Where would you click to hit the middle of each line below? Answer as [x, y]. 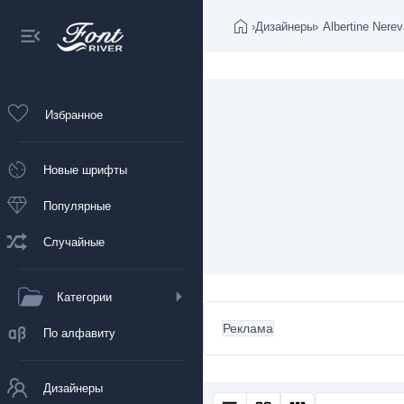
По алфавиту [79, 333]
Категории [84, 297]
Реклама [248, 328]
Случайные [74, 242]
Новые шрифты [85, 170]
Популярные [77, 206]
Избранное [74, 115]
